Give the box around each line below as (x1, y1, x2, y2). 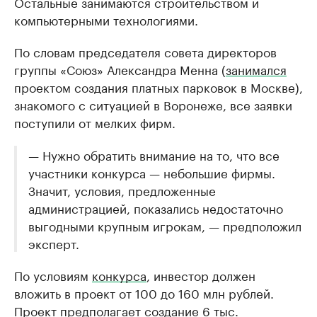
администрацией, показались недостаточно (28, 198, 283, 217)
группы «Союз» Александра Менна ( (14, 59, 226, 79)
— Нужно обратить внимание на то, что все (28, 145, 279, 164)
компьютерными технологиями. (14, 10, 198, 29)
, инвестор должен (146, 265, 255, 284)
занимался (226, 59, 287, 79)
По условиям (14, 265, 92, 284)
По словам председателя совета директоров (14, 42, 277, 61)
